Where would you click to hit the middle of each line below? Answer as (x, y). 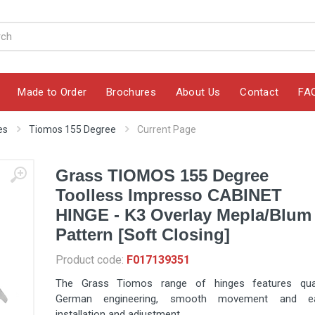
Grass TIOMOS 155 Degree (162, 175)
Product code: (91, 260)
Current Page (167, 129)
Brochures (131, 92)
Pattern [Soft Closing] (143, 234)
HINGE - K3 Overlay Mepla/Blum (184, 215)
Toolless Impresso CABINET (169, 195)
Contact (259, 92)
